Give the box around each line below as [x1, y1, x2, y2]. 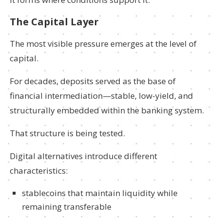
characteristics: [10, 165, 68, 176]
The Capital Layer [10, 15, 99, 28]
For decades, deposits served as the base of [10, 75, 176, 87]
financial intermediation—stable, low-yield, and [10, 90, 193, 101]
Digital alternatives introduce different [10, 150, 157, 162]
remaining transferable [22, 201, 111, 212]
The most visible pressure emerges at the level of [10, 38, 197, 49]
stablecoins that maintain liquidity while [22, 187, 178, 199]
